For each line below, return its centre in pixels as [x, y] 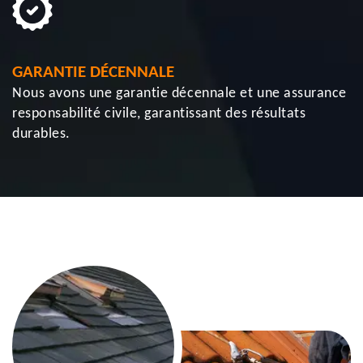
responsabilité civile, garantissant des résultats [159, 114]
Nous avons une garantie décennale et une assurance [180, 94]
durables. [41, 134]
